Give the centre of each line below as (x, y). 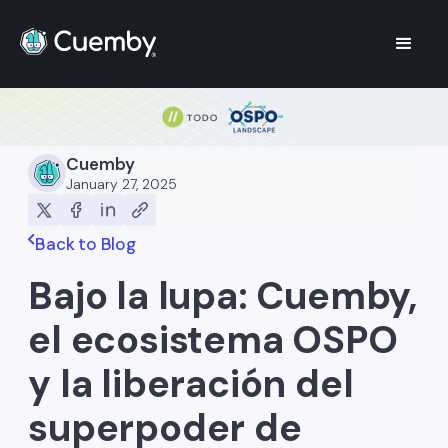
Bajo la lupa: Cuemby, (222, 296)
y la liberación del (191, 384)
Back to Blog (85, 244)
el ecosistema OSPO (213, 340)
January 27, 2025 (122, 184)
